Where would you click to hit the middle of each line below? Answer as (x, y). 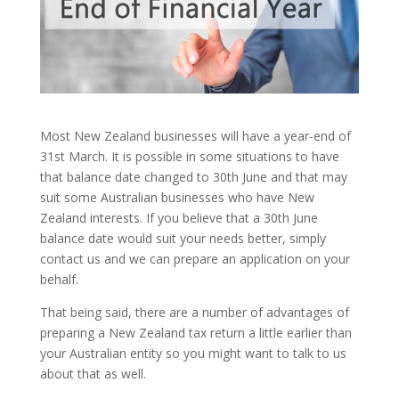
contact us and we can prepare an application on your (195, 258)
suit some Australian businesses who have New (177, 197)
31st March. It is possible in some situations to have (189, 156)
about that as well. (93, 373)
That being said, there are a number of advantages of (194, 312)
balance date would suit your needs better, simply (183, 238)
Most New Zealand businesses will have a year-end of (195, 135)
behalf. (59, 279)
